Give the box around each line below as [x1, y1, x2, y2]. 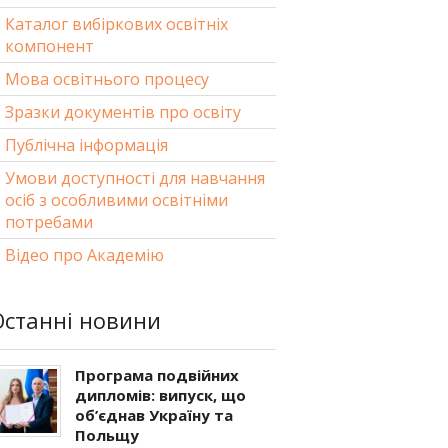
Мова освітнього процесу [5, 68, 209, 90]
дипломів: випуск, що [75, 385, 246, 405]
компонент [5, 35, 94, 57]
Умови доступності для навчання [5, 167, 265, 189]
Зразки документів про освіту [5, 101, 241, 123]
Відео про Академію [5, 244, 164, 266]
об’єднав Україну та [75, 405, 233, 425]
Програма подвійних [75, 365, 239, 385]
